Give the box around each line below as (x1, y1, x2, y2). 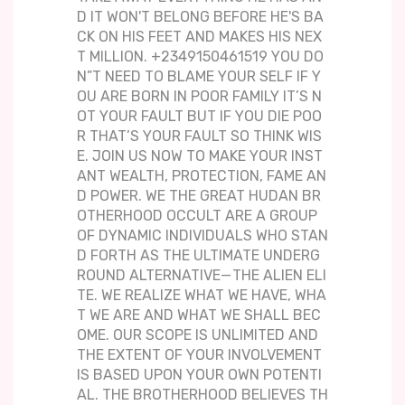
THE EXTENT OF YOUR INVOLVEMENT (77, 346, 322, 364)
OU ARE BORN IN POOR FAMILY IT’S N (77, 88, 322, 106)
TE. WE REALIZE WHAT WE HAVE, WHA (77, 287, 326, 305)
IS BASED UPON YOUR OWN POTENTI (77, 366, 322, 384)
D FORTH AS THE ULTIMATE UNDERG (77, 247, 320, 265)
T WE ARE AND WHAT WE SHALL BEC (77, 306, 321, 325)
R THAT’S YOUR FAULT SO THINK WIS (77, 127, 322, 146)
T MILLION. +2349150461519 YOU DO (77, 48, 324, 66)
